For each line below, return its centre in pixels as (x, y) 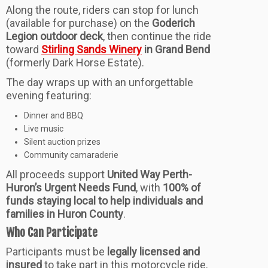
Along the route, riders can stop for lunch (102, 10)
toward (24, 50)
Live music (44, 129)
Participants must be (57, 252)
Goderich (173, 23)
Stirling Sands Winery (92, 50)
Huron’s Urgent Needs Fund (71, 188)
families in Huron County (65, 214)
